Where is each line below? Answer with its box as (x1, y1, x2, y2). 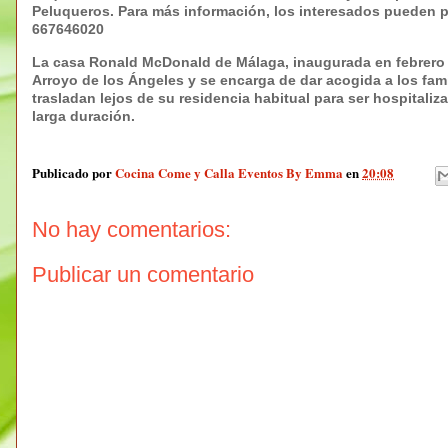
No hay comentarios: (32, 216, 231, 242)
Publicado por (32, 163, 115, 183)
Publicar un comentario (32, 262, 254, 288)
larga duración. (32, 107, 135, 124)
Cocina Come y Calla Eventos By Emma (115, 163, 343, 183)
